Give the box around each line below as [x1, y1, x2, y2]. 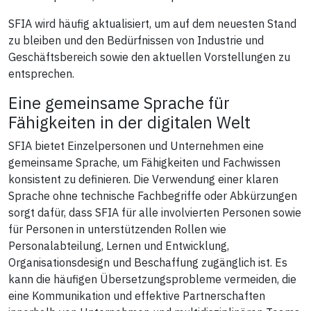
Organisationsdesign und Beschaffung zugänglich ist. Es [8, 255, 287, 269]
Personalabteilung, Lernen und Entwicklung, [8, 238, 229, 253]
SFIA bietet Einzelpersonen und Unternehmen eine [8, 138, 264, 153]
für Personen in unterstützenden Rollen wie [8, 221, 226, 236]
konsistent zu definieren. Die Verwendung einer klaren [8, 171, 278, 186]
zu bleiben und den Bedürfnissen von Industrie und [8, 33, 264, 47]
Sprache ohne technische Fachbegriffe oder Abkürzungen [8, 188, 297, 203]
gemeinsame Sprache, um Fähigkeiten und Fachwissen [8, 155, 280, 169]
